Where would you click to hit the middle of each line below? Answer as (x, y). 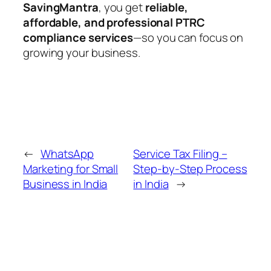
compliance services (78, 37)
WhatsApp (67, 154)
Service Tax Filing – (180, 154)
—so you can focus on (188, 37)
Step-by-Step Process (190, 169)
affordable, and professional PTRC (114, 22)
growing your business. (82, 52)
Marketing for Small (71, 169)
